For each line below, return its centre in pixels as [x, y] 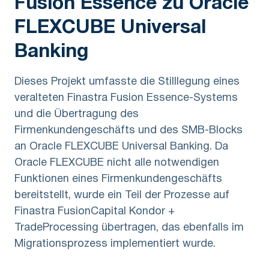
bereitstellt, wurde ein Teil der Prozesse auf [122, 196]
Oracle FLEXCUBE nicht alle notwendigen [117, 163]
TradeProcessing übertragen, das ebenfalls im [129, 228]
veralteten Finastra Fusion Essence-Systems [126, 98]
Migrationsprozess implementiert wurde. [115, 244]
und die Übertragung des [77, 115]
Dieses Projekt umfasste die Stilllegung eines [127, 82]
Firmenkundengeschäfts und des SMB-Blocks [128, 131]
